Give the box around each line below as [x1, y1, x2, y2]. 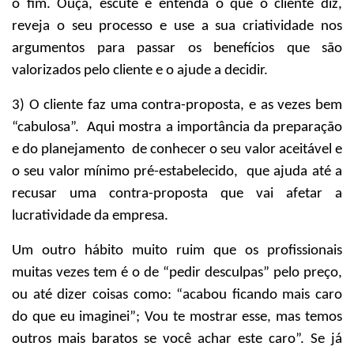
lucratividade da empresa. [12, 209, 168, 224]
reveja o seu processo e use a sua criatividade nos [12, 19, 342, 34]
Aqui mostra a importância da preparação [87, 120, 343, 135]
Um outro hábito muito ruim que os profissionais [12, 243, 342, 258]
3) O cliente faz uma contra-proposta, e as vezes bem [12, 98, 342, 113]
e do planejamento [12, 142, 126, 157]
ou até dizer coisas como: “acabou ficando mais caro [12, 288, 342, 303]
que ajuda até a [247, 164, 343, 179]
